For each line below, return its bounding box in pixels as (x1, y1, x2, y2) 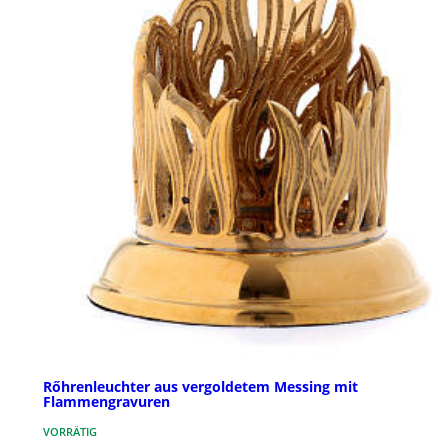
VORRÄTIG (43, 424, 97, 440)
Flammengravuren (43, 392, 170, 412)
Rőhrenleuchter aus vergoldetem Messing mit (43, 377, 358, 397)
